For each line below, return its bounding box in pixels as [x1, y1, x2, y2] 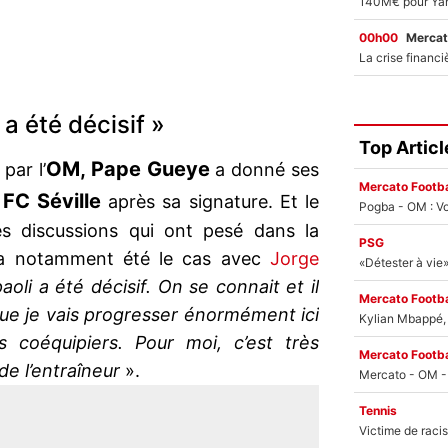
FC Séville [2, 189, 102, 214]
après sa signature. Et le [101, 191, 320, 213]
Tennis [359, 403, 397, 418]
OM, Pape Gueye [46, 157, 210, 182]
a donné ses [209, 159, 320, 181]
